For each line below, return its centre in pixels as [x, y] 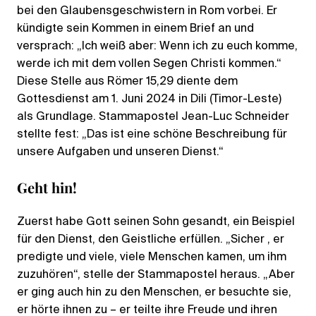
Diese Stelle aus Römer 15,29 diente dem [127, 81]
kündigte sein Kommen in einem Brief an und [135, 29]
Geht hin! [47, 187]
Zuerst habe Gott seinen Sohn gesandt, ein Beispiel [156, 222]
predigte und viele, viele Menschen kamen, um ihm [152, 257]
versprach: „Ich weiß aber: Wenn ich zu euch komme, [157, 46]
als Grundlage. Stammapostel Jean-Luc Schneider [153, 117]
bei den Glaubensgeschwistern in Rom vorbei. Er [147, 11]
